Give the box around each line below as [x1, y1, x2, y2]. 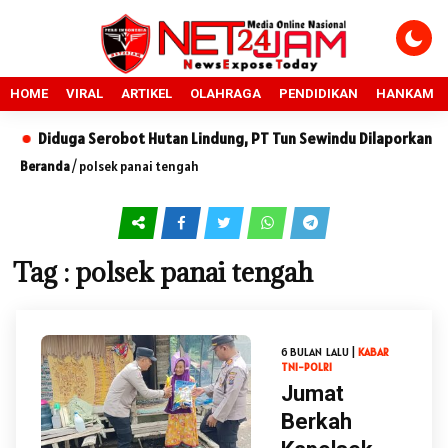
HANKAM [376, 86, 434, 101]
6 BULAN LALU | [281, 345, 358, 359]
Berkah [281, 409, 352, 434]
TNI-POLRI [281, 360, 332, 374]
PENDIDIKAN [279, 86, 358, 101]
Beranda [20, 158, 70, 175]
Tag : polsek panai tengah [13, 255, 313, 289]
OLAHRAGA [190, 86, 261, 101]
